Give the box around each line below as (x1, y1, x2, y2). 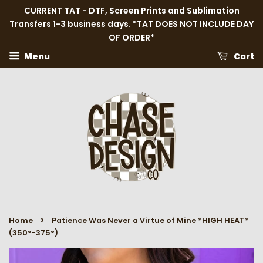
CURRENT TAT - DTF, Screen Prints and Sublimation (23, 5, 240, 16)
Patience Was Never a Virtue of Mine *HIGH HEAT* (52, 215, 249, 225)
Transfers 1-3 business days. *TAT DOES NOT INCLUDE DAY (9, 18, 254, 30)
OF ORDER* (109, 32, 154, 43)
